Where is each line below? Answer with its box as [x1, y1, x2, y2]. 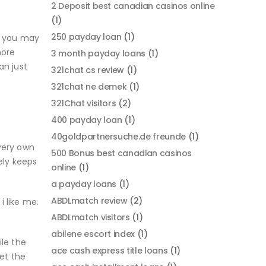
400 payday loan [51, 114, 122, 126]
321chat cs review [51, 64, 125, 77]
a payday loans [51, 178, 117, 191]
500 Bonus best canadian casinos [51, 147, 192, 160]
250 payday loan [51, 31, 122, 43]
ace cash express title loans [51, 245, 168, 257]
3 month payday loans [51, 47, 145, 60]
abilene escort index [51, 228, 135, 240]
